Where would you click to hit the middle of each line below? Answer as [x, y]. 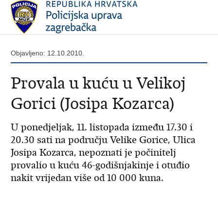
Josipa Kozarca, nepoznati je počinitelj [94, 153]
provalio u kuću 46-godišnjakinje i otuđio [100, 165]
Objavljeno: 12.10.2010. [48, 53]
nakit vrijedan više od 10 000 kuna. [89, 178]
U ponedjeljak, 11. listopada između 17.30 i [102, 127]
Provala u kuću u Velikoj [98, 83]
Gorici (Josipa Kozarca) [93, 103]
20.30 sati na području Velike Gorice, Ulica [103, 140]
